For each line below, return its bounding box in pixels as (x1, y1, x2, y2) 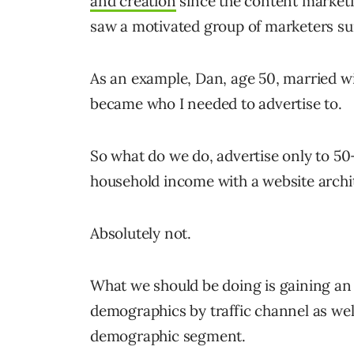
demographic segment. (90, 326, 247, 345)
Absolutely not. (90, 223, 191, 243)
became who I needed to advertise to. (90, 93, 342, 113)
